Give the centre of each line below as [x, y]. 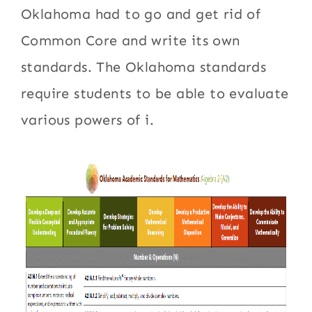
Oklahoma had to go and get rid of [141, 14]
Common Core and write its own [131, 40]
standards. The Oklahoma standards [144, 67]
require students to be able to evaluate [155, 93]
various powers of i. [88, 120]
